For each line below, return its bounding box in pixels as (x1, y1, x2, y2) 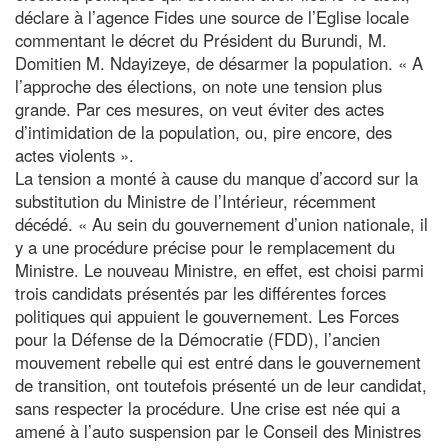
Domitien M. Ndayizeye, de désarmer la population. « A (15, 50, 423, 75)
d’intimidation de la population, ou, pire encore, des (15, 119, 392, 144)
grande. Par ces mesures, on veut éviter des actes (15, 96, 384, 121)
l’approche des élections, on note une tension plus (15, 73, 382, 98)
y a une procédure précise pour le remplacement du (15, 234, 395, 259)
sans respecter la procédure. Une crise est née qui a (15, 395, 400, 420)
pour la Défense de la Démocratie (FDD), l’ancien (15, 326, 380, 351)
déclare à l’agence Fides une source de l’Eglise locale (15, 4, 409, 29)
